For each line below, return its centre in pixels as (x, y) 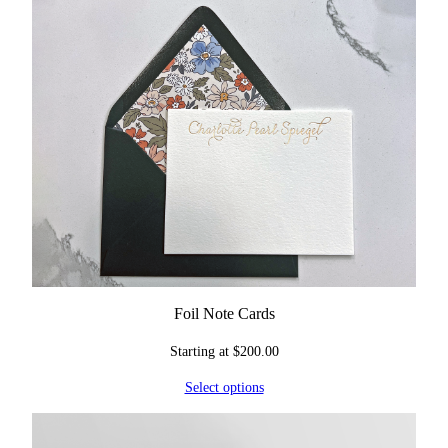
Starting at (201, 351)
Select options (224, 387)
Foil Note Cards (224, 314)
